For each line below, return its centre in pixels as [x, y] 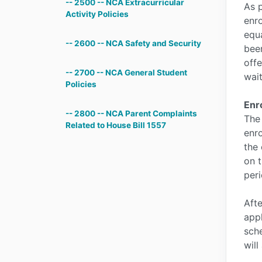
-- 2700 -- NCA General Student [126, 73]
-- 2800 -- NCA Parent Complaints [131, 113]
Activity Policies [97, 14]
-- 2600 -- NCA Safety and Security [133, 43]
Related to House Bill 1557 [116, 125]
